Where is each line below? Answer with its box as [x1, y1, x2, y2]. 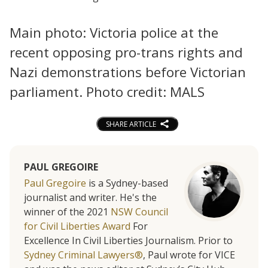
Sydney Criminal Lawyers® [24, 248, 143, 262]
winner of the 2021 [24, 205, 111, 219]
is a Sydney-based [86, 176, 168, 190]
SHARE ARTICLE [105, 118, 156, 129]
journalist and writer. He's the [24, 191, 157, 205]
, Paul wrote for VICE [143, 248, 235, 262]
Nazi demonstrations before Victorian [10, 62, 246, 81]
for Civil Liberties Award [24, 220, 130, 233]
